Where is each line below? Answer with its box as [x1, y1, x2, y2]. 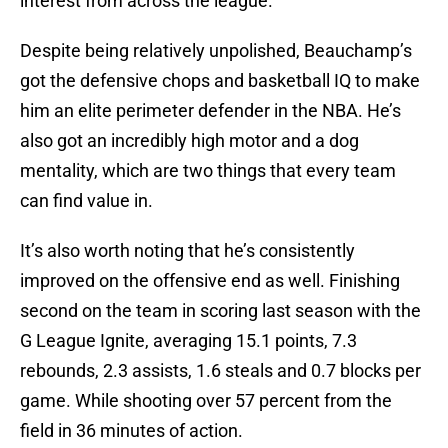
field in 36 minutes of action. [20, 420, 243, 442]
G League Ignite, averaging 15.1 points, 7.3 [20, 330, 357, 352]
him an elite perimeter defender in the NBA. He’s [20, 100, 401, 122]
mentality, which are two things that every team [20, 160, 396, 182]
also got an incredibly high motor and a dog [20, 130, 359, 152]
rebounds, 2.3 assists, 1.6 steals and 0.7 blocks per [20, 360, 421, 382]
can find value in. [20, 190, 153, 212]
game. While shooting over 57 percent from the [20, 390, 392, 412]
